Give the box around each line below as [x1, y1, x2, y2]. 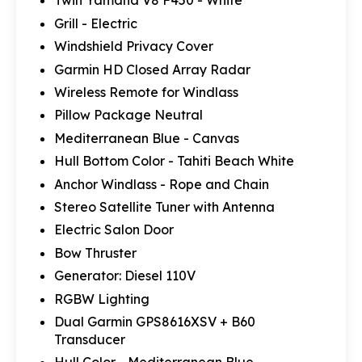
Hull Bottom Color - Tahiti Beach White [53, 153, 294, 170]
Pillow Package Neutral [53, 107, 203, 124]
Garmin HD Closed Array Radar [53, 61, 250, 78]
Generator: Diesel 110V [53, 267, 196, 284]
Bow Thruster [53, 244, 137, 261]
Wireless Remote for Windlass [53, 84, 238, 101]
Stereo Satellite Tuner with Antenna [53, 198, 275, 215]
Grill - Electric [53, 15, 137, 32]
